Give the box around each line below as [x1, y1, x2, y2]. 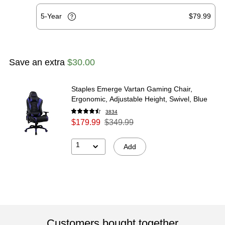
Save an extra [9, 57, 67, 67]
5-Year [41, 12, 64, 20]
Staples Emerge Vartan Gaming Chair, [71, 84, 192, 93]
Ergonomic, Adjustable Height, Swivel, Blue [71, 94, 207, 103]
